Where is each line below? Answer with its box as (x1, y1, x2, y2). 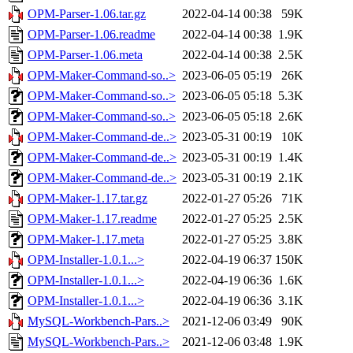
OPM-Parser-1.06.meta (28, 48, 143, 62)
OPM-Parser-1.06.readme (28, 28, 155, 42)
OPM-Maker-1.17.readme (28, 212, 157, 226)
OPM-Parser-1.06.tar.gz (28, 7, 146, 21)
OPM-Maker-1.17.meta (28, 232, 144, 247)
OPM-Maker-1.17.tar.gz (28, 191, 147, 206)
